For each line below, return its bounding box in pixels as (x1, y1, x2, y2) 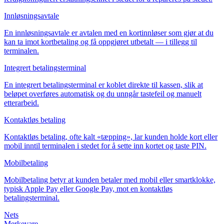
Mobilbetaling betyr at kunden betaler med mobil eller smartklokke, (4, 175, 215, 184)
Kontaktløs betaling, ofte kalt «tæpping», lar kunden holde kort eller (4, 132, 217, 141)
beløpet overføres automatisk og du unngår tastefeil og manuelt (4, 89, 201, 98)
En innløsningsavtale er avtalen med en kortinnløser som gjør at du (4, 28, 213, 37)
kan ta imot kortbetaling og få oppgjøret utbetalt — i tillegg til (4, 37, 197, 46)
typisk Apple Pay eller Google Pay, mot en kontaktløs (4, 184, 172, 193)
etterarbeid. (4, 98, 39, 107)
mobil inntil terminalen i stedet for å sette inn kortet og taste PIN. (4, 141, 206, 150)
